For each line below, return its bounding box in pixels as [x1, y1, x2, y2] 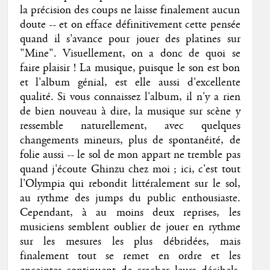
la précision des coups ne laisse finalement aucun [19, 3, 240, 18]
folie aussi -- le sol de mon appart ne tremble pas [19, 148, 240, 163]
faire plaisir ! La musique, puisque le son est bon [19, 61, 240, 76]
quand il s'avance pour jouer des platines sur [19, 32, 240, 47]
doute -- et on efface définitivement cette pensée [19, 17, 240, 33]
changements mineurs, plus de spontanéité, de [19, 133, 240, 148]
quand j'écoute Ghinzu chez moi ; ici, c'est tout [19, 162, 240, 177]
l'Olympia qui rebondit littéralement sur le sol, [19, 177, 240, 192]
